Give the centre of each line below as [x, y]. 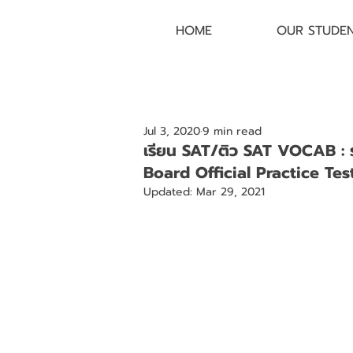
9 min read [232, 131]
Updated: [170, 191]
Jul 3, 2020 [172, 131]
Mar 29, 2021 [230, 191]
